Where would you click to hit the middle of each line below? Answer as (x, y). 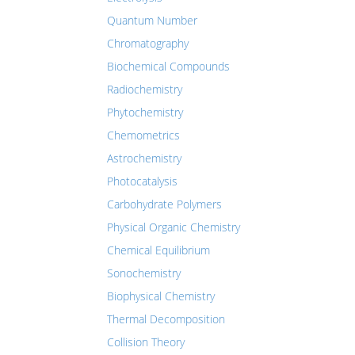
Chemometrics (143, 135)
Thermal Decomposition (166, 319)
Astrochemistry (144, 158)
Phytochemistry (145, 112)
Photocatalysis (142, 181)
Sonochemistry (144, 273)
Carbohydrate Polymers (164, 204)
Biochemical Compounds (168, 66)
